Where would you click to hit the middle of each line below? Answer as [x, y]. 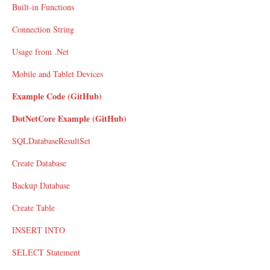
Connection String [43, 29]
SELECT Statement [46, 252]
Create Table [33, 208]
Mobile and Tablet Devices [58, 74]
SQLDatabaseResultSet [51, 141]
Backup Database [41, 185]
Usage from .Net [40, 52]
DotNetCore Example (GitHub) [69, 118]
